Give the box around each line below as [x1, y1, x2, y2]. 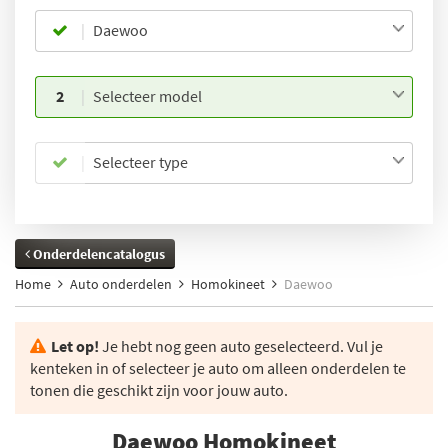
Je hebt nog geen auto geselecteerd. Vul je [99, 336, 383, 356]
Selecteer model [92, 86, 202, 106]
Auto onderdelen [70, 275, 172, 293]
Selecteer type [92, 152, 188, 172]
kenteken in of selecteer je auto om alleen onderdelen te [30, 358, 406, 378]
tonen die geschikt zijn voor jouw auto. [30, 380, 288, 400]
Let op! [51, 336, 99, 356]
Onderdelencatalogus [30, 245, 165, 263]
